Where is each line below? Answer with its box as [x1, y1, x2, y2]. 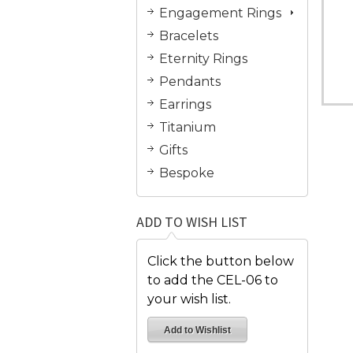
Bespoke [159, 165, 214, 180]
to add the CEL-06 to [147, 272, 278, 288]
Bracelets [159, 28, 218, 43]
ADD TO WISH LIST [136, 212, 247, 231]
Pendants [159, 73, 221, 89]
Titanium [159, 119, 216, 135]
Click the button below [147, 253, 294, 269]
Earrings [159, 96, 211, 112]
